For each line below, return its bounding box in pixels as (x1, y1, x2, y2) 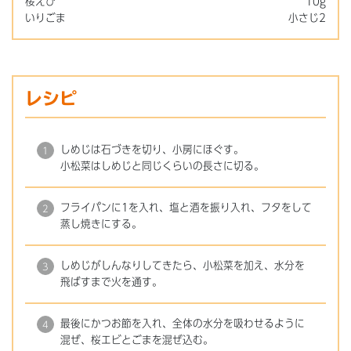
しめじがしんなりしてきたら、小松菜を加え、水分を (60, 260, 305, 272)
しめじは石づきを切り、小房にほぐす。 (60, 144, 244, 156)
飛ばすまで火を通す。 (60, 277, 162, 288)
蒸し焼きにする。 (60, 219, 142, 230)
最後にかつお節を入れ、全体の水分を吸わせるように (60, 318, 305, 330)
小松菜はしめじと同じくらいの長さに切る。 (60, 161, 264, 172)
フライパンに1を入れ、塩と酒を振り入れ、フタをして (60, 202, 312, 214)
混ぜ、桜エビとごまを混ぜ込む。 (60, 335, 213, 346)
